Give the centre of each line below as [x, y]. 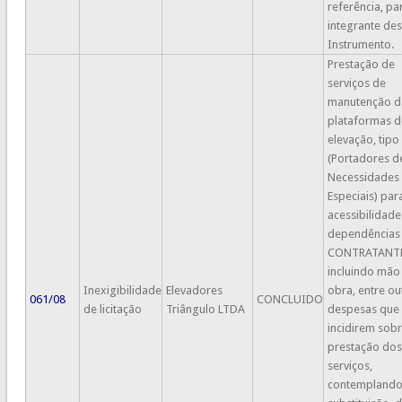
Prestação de [361, 64]
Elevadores [194, 290]
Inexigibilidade [122, 290]
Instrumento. [360, 44]
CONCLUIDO [289, 299]
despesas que [363, 309]
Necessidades [363, 177]
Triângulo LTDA [205, 309]
